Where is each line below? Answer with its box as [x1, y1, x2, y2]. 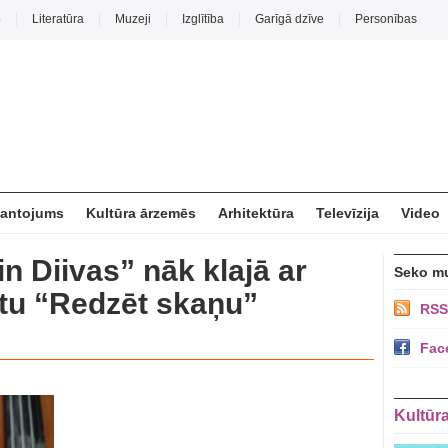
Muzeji [115, 12, 151, 26]
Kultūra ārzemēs [86, 205, 196, 221]
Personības [355, 12, 417, 26]
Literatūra [32, 12, 84, 26]
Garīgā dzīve [255, 12, 324, 26]
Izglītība [182, 12, 224, 26]
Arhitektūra [218, 205, 294, 221]
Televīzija [316, 205, 379, 221]
